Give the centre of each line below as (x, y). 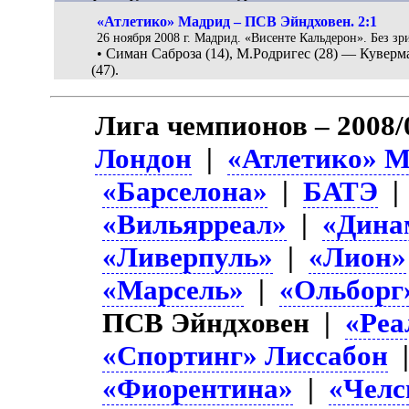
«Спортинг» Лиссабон (246, 355)
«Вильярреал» (195, 224)
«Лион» (358, 257)
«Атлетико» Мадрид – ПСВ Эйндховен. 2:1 (237, 22)
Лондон (144, 158)
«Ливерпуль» (188, 257)
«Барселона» (185, 191)
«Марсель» (173, 289)
